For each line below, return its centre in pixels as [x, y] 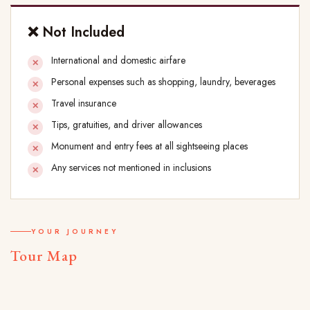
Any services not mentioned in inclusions [131, 168]
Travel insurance [85, 103]
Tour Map [44, 256]
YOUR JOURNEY [75, 232]
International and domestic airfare [120, 61]
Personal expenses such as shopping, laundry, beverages [165, 82]
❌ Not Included [76, 33]
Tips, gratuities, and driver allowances [128, 125]
